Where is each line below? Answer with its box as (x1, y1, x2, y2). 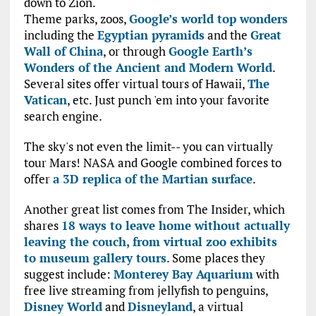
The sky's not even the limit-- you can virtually (23, 138, 273, 155)
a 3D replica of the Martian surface (52, 171, 253, 188)
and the (204, 27, 250, 44)
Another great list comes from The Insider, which (23, 201, 285, 218)
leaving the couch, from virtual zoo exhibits (23, 233, 277, 250)
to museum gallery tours (23, 250, 166, 267)
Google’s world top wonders (128, 11, 288, 28)
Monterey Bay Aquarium (113, 266, 253, 283)
